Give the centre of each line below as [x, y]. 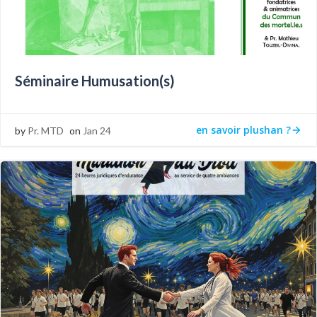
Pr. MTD [46, 131]
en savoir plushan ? [243, 129]
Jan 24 [97, 131]
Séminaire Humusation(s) [95, 81]
